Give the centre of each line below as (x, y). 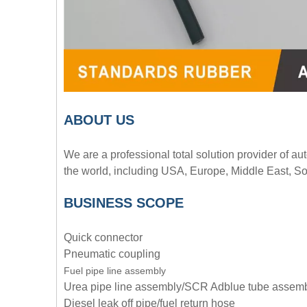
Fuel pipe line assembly (115, 271)
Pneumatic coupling (112, 254)
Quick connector (103, 238)
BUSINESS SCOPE (124, 203)
